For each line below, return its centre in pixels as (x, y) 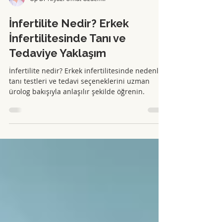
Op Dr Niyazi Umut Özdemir (68, 26)
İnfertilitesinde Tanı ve (67, 65)
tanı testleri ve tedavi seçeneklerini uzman (79, 108)
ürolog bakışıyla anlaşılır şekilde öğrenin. (77, 119)
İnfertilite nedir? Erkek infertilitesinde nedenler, (88, 98)
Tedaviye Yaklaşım (57, 80)
